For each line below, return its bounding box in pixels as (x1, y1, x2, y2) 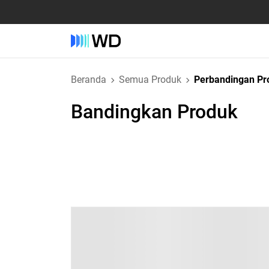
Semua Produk (119, 74, 181, 85)
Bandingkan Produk (71, 100, 238, 123)
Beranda (71, 74, 106, 85)
